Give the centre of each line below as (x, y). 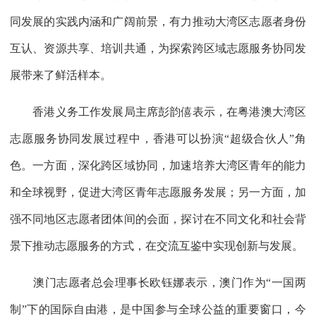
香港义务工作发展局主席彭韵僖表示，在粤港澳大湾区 (158, 111)
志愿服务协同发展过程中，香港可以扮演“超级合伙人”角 (158, 138)
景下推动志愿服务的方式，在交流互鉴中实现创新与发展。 (157, 245)
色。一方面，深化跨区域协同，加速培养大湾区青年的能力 (158, 165)
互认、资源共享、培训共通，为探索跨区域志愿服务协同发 (158, 48)
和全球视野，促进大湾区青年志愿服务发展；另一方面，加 (158, 192)
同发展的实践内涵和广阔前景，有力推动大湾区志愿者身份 (158, 21)
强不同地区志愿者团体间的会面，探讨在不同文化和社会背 (158, 219)
